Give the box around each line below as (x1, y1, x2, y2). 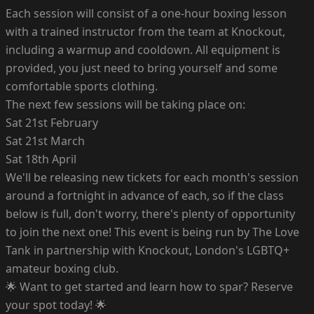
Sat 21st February (6, 114, 98, 130)
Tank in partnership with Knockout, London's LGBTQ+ (6, 242, 289, 258)
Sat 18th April (6, 151, 76, 167)
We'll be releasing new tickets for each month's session (6, 169, 299, 185)
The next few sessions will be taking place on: (6, 96, 245, 112)
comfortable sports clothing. (6, 78, 158, 94)
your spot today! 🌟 (6, 296, 107, 313)
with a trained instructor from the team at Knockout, (6, 23, 285, 39)
